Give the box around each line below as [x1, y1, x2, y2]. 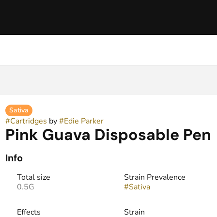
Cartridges [10, 116, 47, 126]
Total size [16, 172, 50, 183]
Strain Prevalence [124, 172, 186, 183]
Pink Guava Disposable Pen [5, 124, 211, 145]
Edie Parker [63, 116, 104, 126]
